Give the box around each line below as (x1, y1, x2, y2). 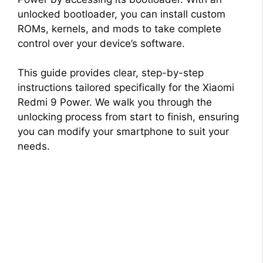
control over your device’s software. (18, 37, 185, 49)
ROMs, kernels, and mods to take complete (18, 22, 221, 35)
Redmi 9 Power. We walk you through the (18, 96, 212, 108)
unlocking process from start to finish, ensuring (18, 111, 239, 123)
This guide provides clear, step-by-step (18, 67, 204, 79)
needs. (18, 140, 50, 152)
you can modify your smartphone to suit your (18, 126, 229, 137)
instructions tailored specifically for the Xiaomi (18, 82, 234, 93)
